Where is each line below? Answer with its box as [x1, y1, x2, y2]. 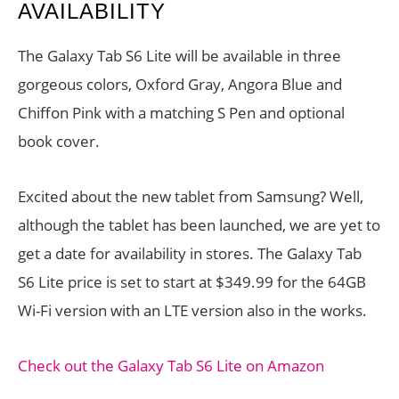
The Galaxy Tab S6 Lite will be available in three [18, 45, 341, 66]
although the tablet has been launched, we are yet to [18, 215, 380, 235]
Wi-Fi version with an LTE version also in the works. [18, 300, 367, 321]
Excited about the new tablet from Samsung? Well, [18, 186, 363, 207]
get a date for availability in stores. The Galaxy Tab [18, 243, 362, 264]
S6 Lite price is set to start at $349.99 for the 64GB [18, 272, 366, 292]
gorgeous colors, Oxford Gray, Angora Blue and [18, 74, 342, 94]
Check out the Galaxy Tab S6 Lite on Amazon [18, 355, 324, 376]
